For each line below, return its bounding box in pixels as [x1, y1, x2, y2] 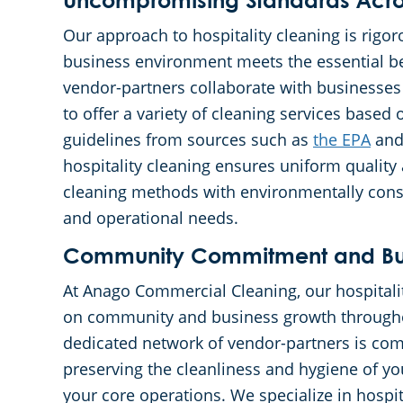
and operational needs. [63, 207, 238, 228]
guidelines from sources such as [63, 129, 313, 150]
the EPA [313, 129, 371, 150]
